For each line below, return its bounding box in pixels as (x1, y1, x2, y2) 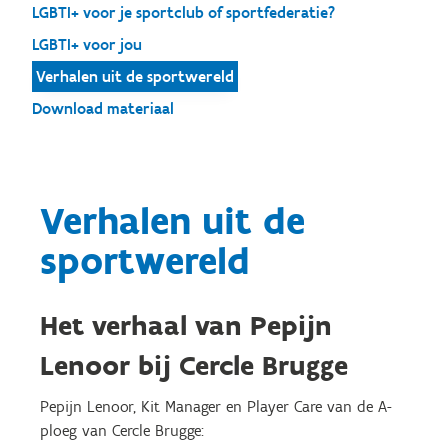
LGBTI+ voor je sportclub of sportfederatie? (32, 3, 335, 22)
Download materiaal (32, 99, 174, 118)
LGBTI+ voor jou (32, 35, 142, 54)
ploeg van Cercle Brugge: (40, 421, 204, 440)
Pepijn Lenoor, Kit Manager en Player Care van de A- (40, 397, 392, 416)
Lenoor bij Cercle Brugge (40, 348, 348, 382)
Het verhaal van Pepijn (40, 308, 332, 342)
